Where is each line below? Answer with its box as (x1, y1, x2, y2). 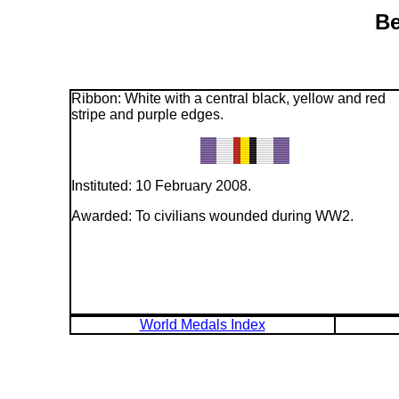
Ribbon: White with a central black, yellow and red (70, 90, 386, 106)
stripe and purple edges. (70, 106, 224, 122)
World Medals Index (139, 316, 265, 332)
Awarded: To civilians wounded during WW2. (70, 208, 354, 224)
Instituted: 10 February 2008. (70, 177, 251, 193)
